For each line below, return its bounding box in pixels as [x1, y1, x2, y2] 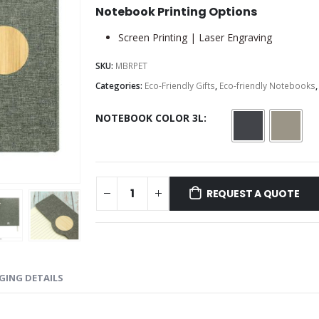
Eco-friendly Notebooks [219, 80, 315, 93]
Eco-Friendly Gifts [145, 80, 215, 93]
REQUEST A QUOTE [206, 186, 300, 201]
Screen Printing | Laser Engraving [118, 31, 272, 45]
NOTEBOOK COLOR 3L [95, 110, 204, 125]
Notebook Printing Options [95, 4, 257, 21]
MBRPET [115, 60, 147, 73]
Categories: [95, 80, 145, 93]
